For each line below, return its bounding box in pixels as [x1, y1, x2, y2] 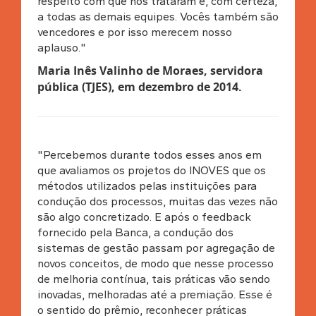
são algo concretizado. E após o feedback [37, 209, 251, 224]
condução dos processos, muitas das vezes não [37, 194, 278, 208]
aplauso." [37, 40, 86, 54]
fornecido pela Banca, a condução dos [37, 225, 233, 239]
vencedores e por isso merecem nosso [37, 25, 232, 39]
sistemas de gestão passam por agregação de [37, 241, 275, 255]
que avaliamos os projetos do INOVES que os [37, 163, 266, 177]
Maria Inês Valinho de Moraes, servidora [37, 62, 263, 78]
